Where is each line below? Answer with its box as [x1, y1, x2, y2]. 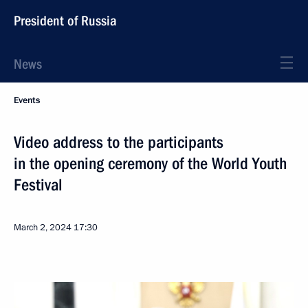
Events [14, 94, 40, 107]
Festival [14, 175, 63, 195]
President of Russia [14, 12, 117, 29]
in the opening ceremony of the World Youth [14, 154, 287, 173]
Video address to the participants [14, 133, 223, 152]
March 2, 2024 [14, 221, 71, 234]
